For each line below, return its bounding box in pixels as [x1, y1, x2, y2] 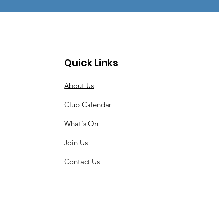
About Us [64, 81, 94, 90]
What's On [64, 119, 99, 128]
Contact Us [64, 157, 100, 166]
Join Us [64, 138, 88, 147]
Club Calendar [64, 100, 112, 109]
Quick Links [64, 56, 119, 69]
